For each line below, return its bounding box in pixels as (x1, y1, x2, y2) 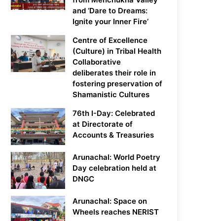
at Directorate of (73, 119, 133, 129)
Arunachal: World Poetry (73, 152, 161, 162)
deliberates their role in (73, 68, 156, 78)
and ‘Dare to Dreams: (73, 6, 148, 16)
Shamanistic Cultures (73, 90, 150, 100)
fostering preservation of (73, 79, 163, 89)
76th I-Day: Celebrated (73, 109, 155, 118)
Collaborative (73, 57, 121, 67)
